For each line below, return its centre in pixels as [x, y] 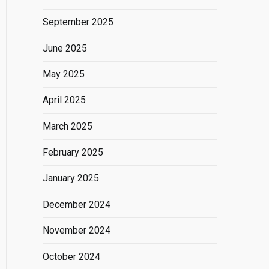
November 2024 [77, 231]
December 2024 [77, 204]
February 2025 [73, 153]
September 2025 [78, 22]
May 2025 [64, 74]
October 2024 [71, 256]
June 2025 [65, 48]
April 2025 [64, 100]
